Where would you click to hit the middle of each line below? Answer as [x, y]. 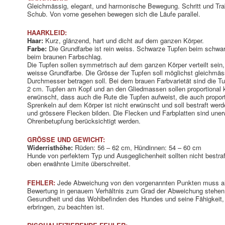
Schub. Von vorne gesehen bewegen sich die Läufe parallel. [114, 14]
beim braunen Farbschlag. [65, 57]
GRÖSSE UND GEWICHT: [66, 140]
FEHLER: [41, 182]
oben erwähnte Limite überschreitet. [79, 164]
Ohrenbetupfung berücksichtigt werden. [84, 121]
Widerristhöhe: [50, 148]
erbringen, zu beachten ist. [66, 206]
